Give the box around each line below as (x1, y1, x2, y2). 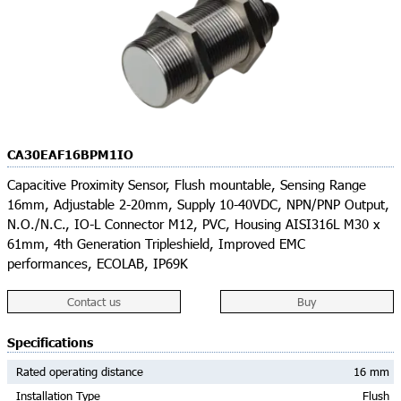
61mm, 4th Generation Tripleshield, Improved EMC (7, 235, 305, 252)
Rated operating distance (16, 364, 143, 380)
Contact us (67, 294, 122, 310)
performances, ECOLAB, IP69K (7, 254, 188, 272)
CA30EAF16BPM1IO (7, 146, 133, 166)
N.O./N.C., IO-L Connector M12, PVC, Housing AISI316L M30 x (7, 215, 380, 233)
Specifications (7, 334, 93, 354)
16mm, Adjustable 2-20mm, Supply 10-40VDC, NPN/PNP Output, (7, 195, 389, 213)
